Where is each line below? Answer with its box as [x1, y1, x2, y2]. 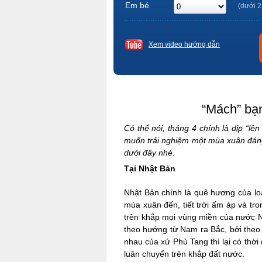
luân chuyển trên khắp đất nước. [124, 249, 247, 258]
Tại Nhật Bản [124, 164, 175, 173]
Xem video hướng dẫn [149, 40, 220, 49]
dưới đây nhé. [124, 148, 175, 157]
